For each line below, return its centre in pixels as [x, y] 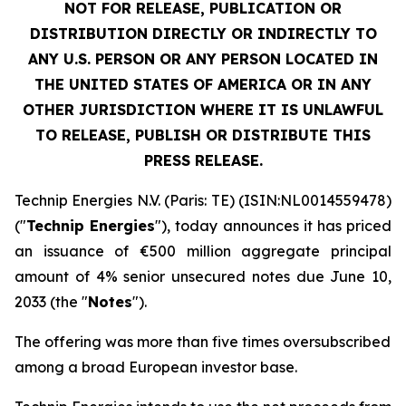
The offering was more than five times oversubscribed [203, 342]
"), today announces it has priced [274, 226]
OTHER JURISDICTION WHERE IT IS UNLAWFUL [203, 110]
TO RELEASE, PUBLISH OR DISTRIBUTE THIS [203, 135]
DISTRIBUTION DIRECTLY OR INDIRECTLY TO [203, 34]
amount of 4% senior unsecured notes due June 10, [203, 276]
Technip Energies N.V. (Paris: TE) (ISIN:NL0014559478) [203, 200]
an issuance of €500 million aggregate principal [203, 251]
